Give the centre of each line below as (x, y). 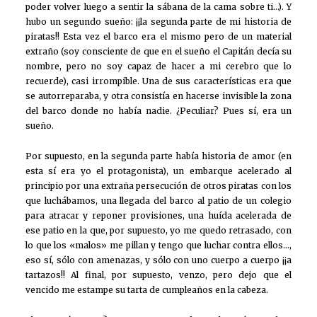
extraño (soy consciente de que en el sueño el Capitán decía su (158, 52)
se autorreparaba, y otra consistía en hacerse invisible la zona (158, 96)
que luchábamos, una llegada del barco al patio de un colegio (158, 200)
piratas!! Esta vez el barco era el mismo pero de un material (158, 37)
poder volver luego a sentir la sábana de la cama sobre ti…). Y (158, 7)
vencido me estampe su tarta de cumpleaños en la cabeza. (147, 289)
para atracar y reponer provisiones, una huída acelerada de (158, 215)
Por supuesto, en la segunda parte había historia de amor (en (158, 156)
